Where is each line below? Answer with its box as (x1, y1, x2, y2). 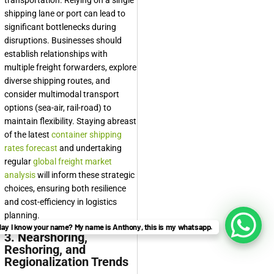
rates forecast (4, 143, 57, 154)
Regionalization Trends (4, 254, 128, 270)
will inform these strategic (35, 170, 135, 180)
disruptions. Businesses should (4, 35, 122, 46)
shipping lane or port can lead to (4, 9, 125, 19)
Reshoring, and (4, 242, 86, 257)
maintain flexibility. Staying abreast (4, 116, 136, 127)
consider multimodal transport (4, 89, 119, 100)
